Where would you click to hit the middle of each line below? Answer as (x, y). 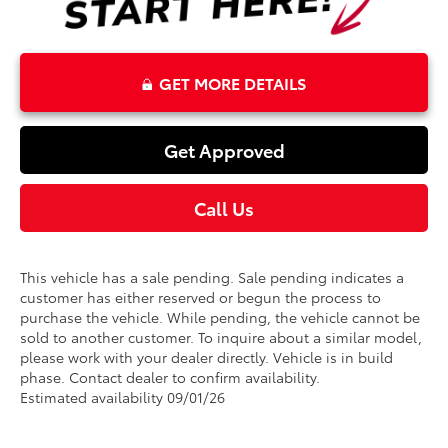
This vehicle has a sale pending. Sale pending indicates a (212, 276)
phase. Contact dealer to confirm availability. (170, 376)
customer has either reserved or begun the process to (201, 296)
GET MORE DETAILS (232, 82)
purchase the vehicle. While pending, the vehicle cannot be (220, 316)
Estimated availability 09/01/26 (123, 396)
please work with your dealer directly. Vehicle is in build (207, 356)
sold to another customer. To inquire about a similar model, (221, 336)
